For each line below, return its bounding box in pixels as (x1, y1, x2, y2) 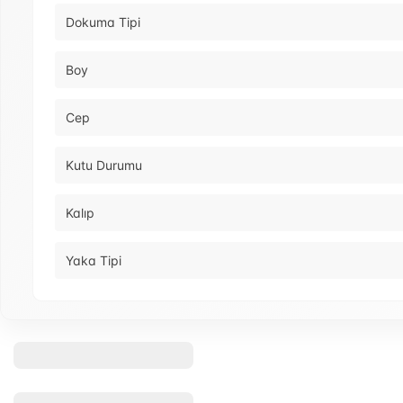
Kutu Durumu (66, 157, 142, 174)
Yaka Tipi (66, 253, 121, 269)
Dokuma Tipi (66, 14, 140, 31)
